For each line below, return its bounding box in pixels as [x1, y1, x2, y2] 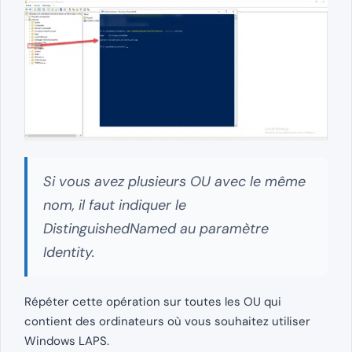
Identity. [43, 242, 95, 262]
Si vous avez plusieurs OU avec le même [43, 171, 306, 191]
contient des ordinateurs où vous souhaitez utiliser [24, 313, 310, 329]
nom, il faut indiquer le [43, 195, 186, 214]
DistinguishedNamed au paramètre [43, 218, 269, 238]
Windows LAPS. [24, 332, 109, 349]
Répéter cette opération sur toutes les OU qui [24, 293, 281, 310]
